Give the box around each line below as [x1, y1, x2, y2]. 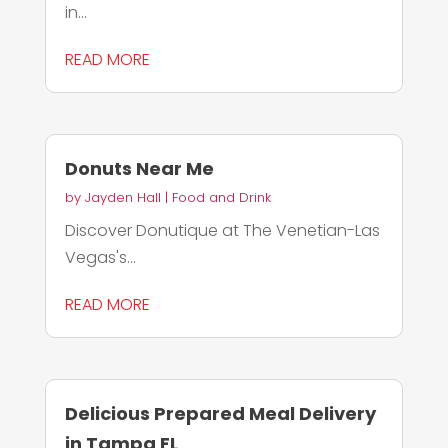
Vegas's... [64, 246, 136, 270]
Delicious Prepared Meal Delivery [64, 401, 376, 427]
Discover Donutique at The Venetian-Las [64, 219, 380, 243]
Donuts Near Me [64, 156, 214, 182]
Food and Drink [171, 188, 271, 208]
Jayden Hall [84, 188, 161, 208]
